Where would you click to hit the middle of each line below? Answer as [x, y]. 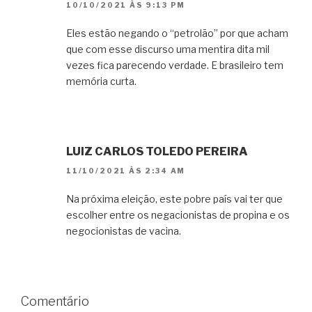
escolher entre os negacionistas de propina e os [178, 215]
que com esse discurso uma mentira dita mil [168, 49]
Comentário [55, 302]
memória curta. [101, 81]
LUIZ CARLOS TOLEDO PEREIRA [157, 151]
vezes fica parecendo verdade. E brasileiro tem [175, 65]
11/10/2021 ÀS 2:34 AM [126, 171]
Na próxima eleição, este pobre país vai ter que [174, 199]
